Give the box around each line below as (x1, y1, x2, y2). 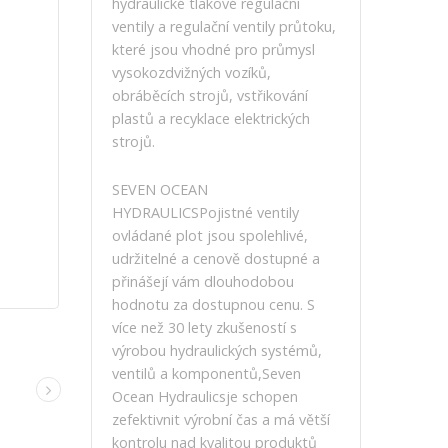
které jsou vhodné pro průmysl (112, 40, 315, 59)
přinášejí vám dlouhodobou (112, 272, 294, 291)
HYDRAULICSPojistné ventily (112, 203, 299, 222)
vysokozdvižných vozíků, (112, 63, 271, 82)
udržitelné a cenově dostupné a (112, 249, 320, 268)
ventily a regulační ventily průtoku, (112, 17, 336, 36)
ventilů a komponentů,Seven (112, 364, 301, 383)
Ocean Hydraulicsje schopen (112, 387, 298, 406)
